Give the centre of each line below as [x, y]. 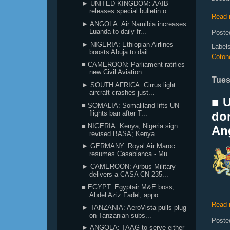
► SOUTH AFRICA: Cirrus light [129, 85]
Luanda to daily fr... [118, 31]
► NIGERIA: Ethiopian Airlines [128, 44]
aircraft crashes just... [122, 93]
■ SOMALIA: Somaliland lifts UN [131, 105]
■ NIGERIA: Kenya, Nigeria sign [130, 126]
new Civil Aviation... [119, 72]
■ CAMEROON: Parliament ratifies [133, 65]
